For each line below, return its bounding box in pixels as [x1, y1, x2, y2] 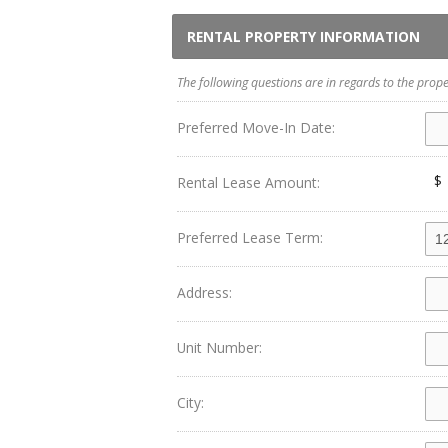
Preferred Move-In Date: [177, 118, 335, 137]
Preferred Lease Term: [177, 228, 323, 247]
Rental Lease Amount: [177, 173, 320, 192]
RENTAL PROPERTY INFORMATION [187, 27, 420, 46]
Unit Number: [177, 338, 262, 357]
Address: [177, 283, 232, 302]
